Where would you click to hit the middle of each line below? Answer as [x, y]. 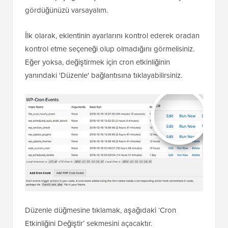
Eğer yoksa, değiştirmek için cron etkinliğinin [97, 62]
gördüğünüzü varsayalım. [66, 10]
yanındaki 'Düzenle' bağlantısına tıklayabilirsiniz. [104, 75]
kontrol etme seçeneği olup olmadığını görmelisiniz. [110, 49]
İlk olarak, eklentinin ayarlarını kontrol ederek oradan [112, 36]
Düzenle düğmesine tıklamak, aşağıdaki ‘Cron [101, 210]
